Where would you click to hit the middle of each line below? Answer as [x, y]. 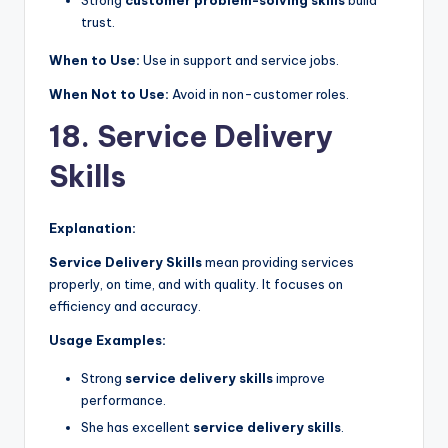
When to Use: [94, 60]
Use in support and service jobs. [239, 60]
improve [299, 378]
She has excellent [137, 427]
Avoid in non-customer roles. [259, 94]
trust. [98, 22]
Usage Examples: [107, 340]
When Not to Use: [109, 94]
